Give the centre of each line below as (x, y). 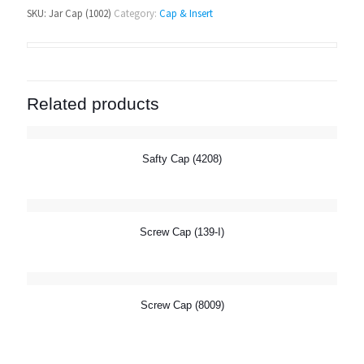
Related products (93, 104)
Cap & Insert (186, 13)
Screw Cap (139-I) (182, 232)
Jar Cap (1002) (80, 13)
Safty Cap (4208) (182, 159)
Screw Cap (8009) (182, 305)
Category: (136, 13)
